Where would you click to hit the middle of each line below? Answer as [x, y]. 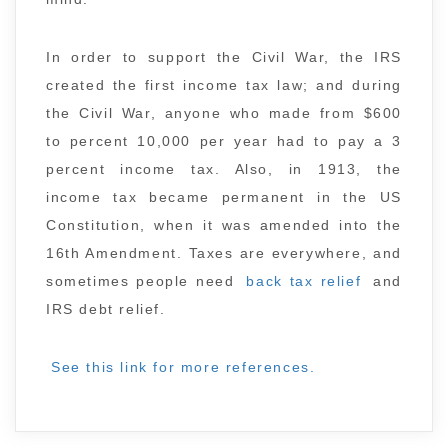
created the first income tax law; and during [224, 85]
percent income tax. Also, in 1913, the [224, 169]
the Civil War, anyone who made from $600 [224, 113]
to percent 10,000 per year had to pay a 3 [224, 141]
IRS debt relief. [106, 309]
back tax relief [304, 281]
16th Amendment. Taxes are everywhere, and [224, 253]
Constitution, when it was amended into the [224, 225]
